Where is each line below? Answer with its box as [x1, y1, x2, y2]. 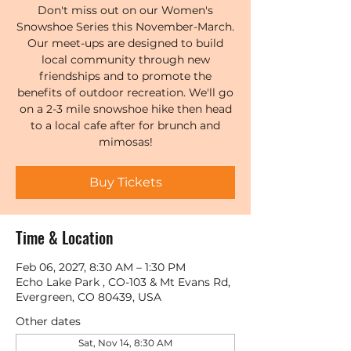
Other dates [16, 314, 81, 328]
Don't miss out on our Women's [38, 3, 213, 17]
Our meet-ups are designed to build [27, 36, 223, 50]
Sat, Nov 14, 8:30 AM [78, 337, 172, 349]
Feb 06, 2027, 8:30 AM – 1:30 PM [16, 260, 186, 274]
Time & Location [16, 226, 113, 249]
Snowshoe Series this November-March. [16, 20, 234, 34]
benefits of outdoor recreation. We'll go [17, 85, 233, 100]
